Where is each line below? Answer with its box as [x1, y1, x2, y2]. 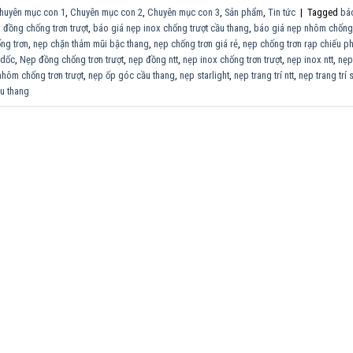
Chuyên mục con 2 [70, 6, 143, 18]
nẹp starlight [180, 69, 229, 81]
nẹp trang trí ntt [234, 69, 294, 81]
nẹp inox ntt [287, 53, 333, 65]
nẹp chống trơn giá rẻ [154, 37, 238, 50]
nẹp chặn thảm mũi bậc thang [33, 37, 149, 50]
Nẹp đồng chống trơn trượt [20, 53, 124, 65]
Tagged [307, 6, 340, 18]
